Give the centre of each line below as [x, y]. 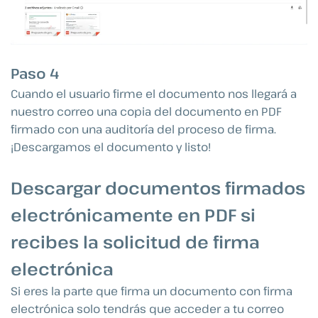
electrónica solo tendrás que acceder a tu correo [147, 308]
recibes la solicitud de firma [135, 241]
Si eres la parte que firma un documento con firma [152, 291]
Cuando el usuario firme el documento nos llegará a [154, 94]
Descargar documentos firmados [158, 187]
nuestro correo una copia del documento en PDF [146, 112]
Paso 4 [35, 74]
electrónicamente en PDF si [133, 214]
